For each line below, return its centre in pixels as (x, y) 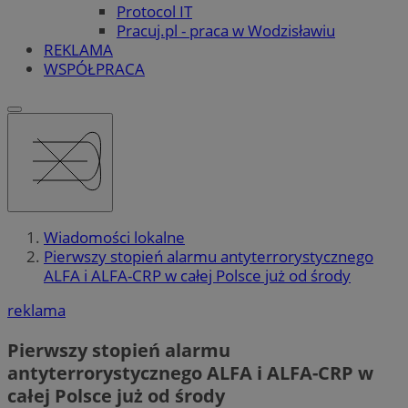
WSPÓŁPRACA (94, 68)
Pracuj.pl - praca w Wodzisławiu (226, 30)
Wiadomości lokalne (114, 238)
